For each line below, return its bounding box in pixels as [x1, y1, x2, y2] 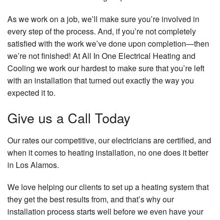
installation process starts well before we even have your [7, 206, 203, 218]
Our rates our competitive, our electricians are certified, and [7, 135, 211, 146]
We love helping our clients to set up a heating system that [7, 181, 209, 193]
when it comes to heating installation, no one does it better [7, 147, 208, 159]
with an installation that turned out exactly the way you [7, 75, 194, 86]
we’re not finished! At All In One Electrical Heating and [7, 50, 195, 62]
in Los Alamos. [7, 159, 59, 171]
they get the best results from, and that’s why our [7, 193, 174, 205]
